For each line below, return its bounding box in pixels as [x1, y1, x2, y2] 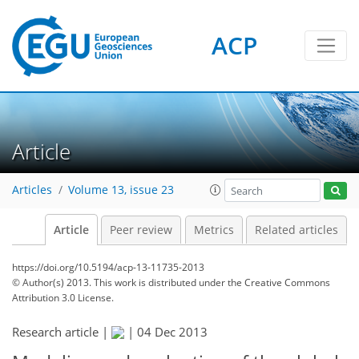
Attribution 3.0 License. [12, 291, 114, 305]
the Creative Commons [228, 276, 330, 289]
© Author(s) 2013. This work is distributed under [12, 276, 228, 289]
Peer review [110, 223, 172, 237]
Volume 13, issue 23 [68, 183, 174, 198]
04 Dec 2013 [137, 324, 208, 340]
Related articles [255, 223, 338, 237]
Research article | [12, 324, 111, 340]
